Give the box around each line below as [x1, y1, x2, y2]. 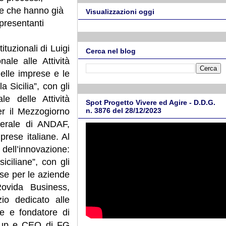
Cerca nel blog [86, 46, 136, 55]
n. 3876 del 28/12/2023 [86, 106, 161, 115]
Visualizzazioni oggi [86, 8, 154, 16]
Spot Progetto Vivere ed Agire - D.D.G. [86, 98, 215, 107]
